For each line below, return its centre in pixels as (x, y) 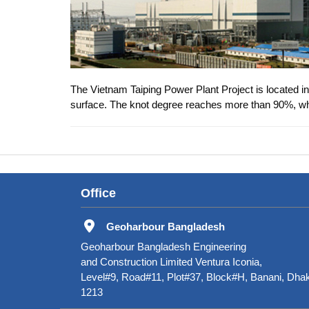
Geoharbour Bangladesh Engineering (163, 247)
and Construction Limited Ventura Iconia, (171, 262)
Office (98, 193)
